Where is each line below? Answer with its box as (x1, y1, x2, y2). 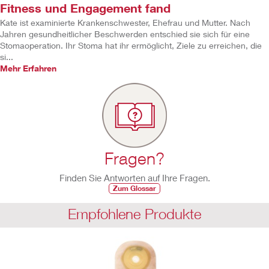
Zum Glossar (113, 184, 156, 193)
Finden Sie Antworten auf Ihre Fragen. (59, 172, 210, 184)
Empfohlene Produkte (68, 205, 201, 223)
